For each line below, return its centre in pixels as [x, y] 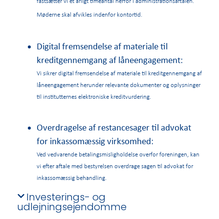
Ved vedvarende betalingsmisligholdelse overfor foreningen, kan [118, 154]
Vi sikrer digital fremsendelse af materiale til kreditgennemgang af [119, 73]
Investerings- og [66, 197]
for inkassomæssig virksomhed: [96, 141]
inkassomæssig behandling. [72, 178]
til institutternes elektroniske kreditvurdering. [94, 96]
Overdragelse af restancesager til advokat [114, 127]
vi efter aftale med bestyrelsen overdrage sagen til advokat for [115, 166]
